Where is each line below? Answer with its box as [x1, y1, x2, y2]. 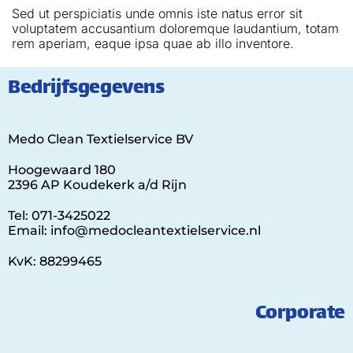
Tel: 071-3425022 [8, 207, 110, 223]
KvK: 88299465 [8, 253, 102, 269]
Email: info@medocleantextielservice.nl [8, 222, 261, 238]
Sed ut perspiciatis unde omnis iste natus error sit [12, 5, 303, 21]
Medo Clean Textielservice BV [8, 131, 193, 147]
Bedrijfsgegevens [8, 71, 165, 106]
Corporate [255, 296, 345, 331]
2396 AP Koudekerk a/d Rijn [8, 176, 187, 192]
